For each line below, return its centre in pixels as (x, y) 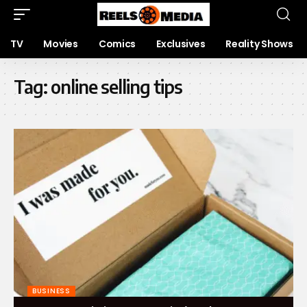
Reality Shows (259, 44)
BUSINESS (51, 291)
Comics (117, 44)
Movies (61, 44)
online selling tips (116, 87)
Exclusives (181, 44)
